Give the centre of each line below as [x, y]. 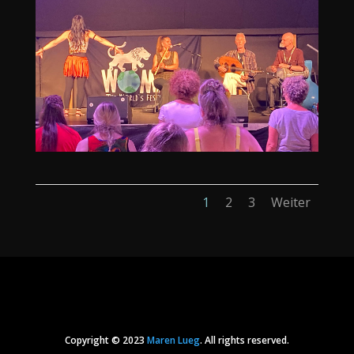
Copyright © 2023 [105, 341]
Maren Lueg [173, 341]
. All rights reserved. [244, 341]
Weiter [291, 203]
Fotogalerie [177, 275]
